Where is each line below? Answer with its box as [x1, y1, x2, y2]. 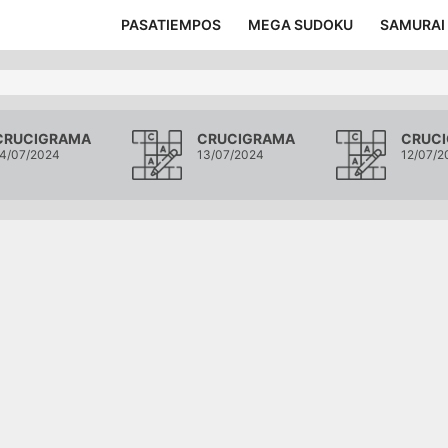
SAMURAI [380, 16, 445, 33]
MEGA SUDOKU [248, 16, 353, 33]
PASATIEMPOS [121, 16, 221, 33]
